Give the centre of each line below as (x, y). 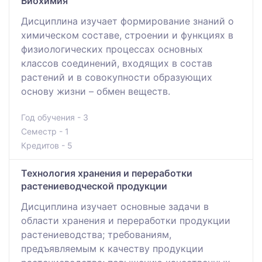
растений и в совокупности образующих (117, 77)
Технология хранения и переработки (107, 173)
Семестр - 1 (45, 131)
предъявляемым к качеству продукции (112, 248)
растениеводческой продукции (94, 186)
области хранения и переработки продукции (126, 220)
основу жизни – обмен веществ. (96, 91)
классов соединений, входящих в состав (117, 63)
